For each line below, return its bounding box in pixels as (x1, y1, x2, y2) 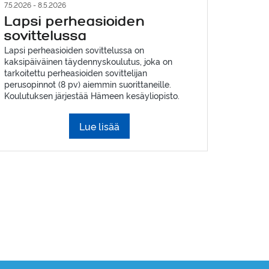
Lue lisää (79, 119, 120, 133)
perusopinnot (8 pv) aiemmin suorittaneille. (4, 77, 171, 89)
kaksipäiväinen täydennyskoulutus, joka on (4, 55, 172, 67)
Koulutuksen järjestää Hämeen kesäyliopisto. (4, 89, 180, 101)
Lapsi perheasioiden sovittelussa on (4, 43, 144, 55)
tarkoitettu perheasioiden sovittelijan (4, 66, 147, 78)
